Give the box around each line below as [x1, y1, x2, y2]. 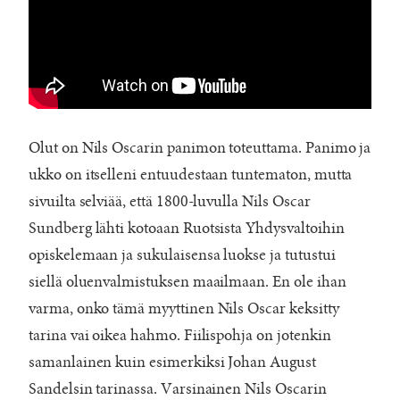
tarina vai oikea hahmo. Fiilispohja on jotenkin [29, 326, 331, 345]
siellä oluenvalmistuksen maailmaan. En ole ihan [29, 272, 346, 291]
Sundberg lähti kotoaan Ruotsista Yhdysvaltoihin [29, 219, 345, 237]
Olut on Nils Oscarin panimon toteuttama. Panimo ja [29, 138, 371, 157]
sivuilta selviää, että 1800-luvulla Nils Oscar [29, 192, 311, 211]
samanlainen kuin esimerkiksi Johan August [29, 353, 316, 371]
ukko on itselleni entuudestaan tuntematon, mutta [29, 165, 353, 184]
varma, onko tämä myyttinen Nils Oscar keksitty [29, 299, 339, 318]
